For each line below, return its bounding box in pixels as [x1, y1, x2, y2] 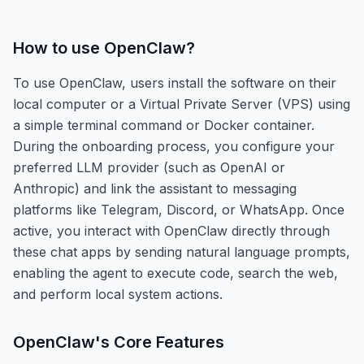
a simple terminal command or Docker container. [13, 116, 314, 133]
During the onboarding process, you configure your [13, 137, 335, 154]
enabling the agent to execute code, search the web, [13, 264, 338, 281]
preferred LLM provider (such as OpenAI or [13, 158, 285, 175]
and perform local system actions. [13, 285, 223, 302]
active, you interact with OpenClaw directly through [13, 222, 330, 239]
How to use [13, 37, 104, 58]
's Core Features [95, 331, 224, 352]
